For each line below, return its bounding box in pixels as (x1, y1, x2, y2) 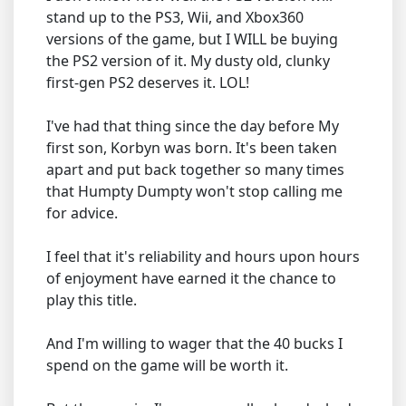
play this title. (46, 290, 137, 311)
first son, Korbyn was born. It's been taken (46, 138, 337, 159)
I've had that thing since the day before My (46, 116, 339, 137)
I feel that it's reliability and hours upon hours (46, 246, 360, 267)
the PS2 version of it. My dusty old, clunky (46, 51, 330, 72)
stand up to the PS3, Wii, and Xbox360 (46, 7, 304, 28)
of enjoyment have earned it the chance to (46, 268, 336, 289)
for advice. (46, 203, 118, 224)
